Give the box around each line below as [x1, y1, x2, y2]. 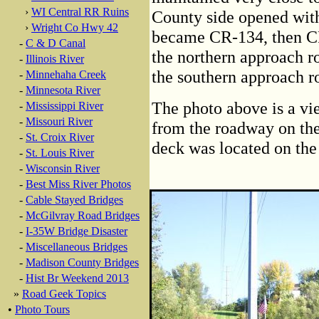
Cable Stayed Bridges [26, 194, 123, 206]
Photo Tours [15, 303, 70, 315]
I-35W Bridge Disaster [26, 225, 127, 237]
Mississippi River [26, 100, 103, 112]
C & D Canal [26, 37, 85, 49]
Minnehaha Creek [26, 68, 106, 80]
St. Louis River [26, 147, 94, 159]
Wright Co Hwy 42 [31, 21, 118, 33]
